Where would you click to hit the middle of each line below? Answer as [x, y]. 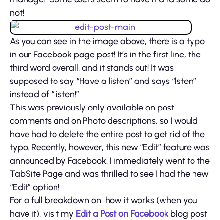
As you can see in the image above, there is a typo [107, 41]
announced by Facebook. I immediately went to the [110, 160]
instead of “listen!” [44, 94]
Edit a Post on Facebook [122, 213]
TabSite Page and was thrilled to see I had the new [109, 174]
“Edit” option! [35, 187]
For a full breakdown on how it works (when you [103, 200]
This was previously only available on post [92, 107]
